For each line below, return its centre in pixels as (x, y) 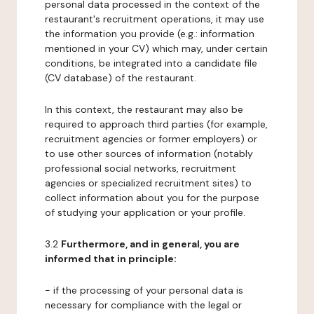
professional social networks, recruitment (141, 168)
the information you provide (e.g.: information (150, 34)
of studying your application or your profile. (145, 212)
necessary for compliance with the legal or (143, 305)
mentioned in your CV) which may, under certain (156, 48)
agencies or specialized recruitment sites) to (148, 183)
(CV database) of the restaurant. (121, 78)
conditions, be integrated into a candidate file (151, 63)
